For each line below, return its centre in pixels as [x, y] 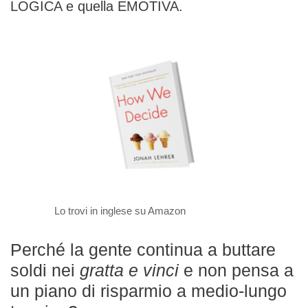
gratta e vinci [129, 270]
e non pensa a [236, 270]
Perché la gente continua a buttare [143, 249]
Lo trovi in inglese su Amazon [120, 210]
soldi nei [45, 270]
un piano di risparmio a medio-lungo [148, 290]
